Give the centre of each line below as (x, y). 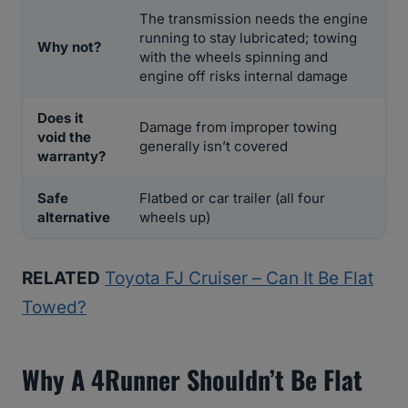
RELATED (61, 279)
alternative (74, 218)
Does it (61, 118)
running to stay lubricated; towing (248, 38)
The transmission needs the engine (254, 19)
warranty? (71, 157)
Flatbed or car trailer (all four (232, 199)
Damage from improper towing (238, 127)
